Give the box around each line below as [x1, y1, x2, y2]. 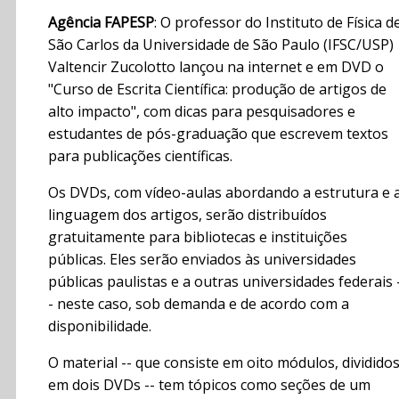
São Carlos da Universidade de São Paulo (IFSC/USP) [48, 35, 394, 55]
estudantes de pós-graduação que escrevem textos [48, 124, 388, 144]
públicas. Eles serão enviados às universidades [48, 249, 356, 270]
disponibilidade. [48, 316, 151, 337]
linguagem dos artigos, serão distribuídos [48, 205, 327, 225]
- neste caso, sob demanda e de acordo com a [48, 294, 349, 314]
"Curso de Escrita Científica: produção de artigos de [48, 79, 387, 100]
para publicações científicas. [48, 146, 232, 167]
